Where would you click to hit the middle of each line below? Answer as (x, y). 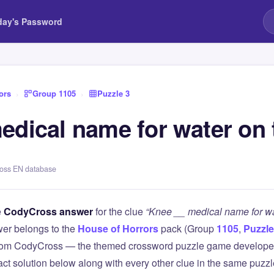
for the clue (119, 211)
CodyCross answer (48, 211)
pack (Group (187, 228)
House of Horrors (118, 228)
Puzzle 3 (113, 93)
